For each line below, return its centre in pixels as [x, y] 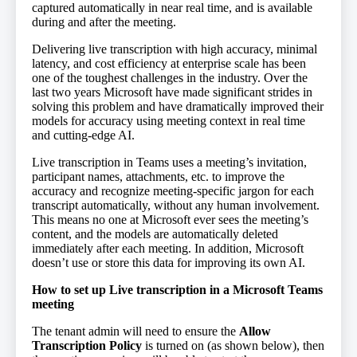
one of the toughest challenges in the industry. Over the [170, 78]
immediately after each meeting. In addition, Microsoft [168, 248]
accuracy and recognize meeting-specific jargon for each [173, 191]
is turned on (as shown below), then [235, 345]
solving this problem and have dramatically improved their [178, 106]
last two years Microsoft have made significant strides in [172, 92]
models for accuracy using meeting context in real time [169, 121]
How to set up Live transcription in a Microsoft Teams [177, 290]
